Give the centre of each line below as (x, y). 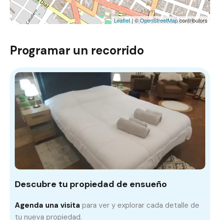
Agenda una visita (47, 206)
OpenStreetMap (159, 20)
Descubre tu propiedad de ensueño (91, 184)
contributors (193, 20)
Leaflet (122, 20)
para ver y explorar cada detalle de (140, 206)
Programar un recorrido (77, 51)
